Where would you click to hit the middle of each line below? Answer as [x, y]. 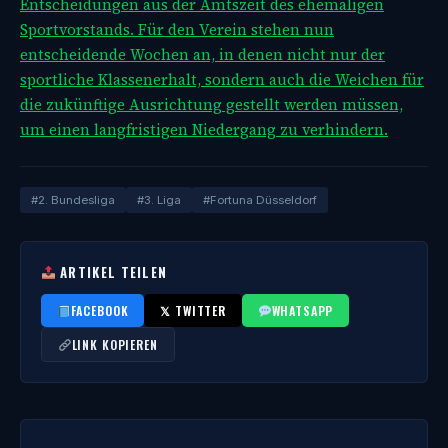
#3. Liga [159, 200]
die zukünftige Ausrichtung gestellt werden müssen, [211, 104]
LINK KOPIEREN [114, 344]
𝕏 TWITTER [193, 310]
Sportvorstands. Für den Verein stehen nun [177, 29]
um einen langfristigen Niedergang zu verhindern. [204, 129]
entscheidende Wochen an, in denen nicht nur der [202, 54]
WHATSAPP [302, 310]
